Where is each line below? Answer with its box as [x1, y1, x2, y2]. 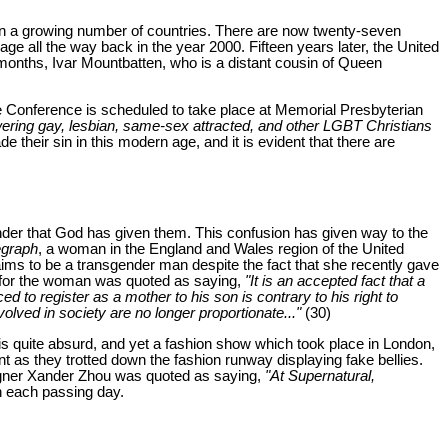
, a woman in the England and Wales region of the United [38, 241, 404, 258]
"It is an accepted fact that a [245, 273, 425, 290]
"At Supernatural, [265, 368, 375, 385]
